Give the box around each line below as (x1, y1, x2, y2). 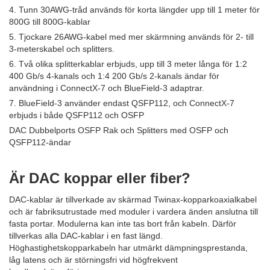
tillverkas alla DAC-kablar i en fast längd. (9, 230, 163, 240)
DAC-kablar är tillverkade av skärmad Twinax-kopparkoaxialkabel (9, 194, 257, 204)
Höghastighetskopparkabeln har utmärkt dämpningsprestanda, (9, 242, 248, 253)
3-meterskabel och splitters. (9, 43, 115, 54)
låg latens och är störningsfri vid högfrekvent (9, 254, 178, 265)
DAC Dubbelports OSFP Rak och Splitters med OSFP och (9, 125, 228, 135)
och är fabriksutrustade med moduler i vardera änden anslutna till (9, 206, 258, 216)
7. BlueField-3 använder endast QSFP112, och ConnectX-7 (9, 98, 234, 108)
